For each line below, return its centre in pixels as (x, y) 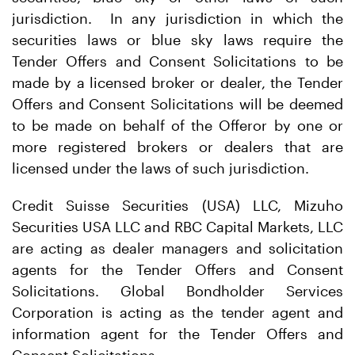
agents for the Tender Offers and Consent (177, 269)
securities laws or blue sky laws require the (177, 40)
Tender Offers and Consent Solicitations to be (177, 61)
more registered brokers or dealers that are (177, 147)
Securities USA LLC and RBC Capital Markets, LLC (177, 227)
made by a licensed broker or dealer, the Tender (177, 82)
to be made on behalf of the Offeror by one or (177, 125)
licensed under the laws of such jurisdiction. (160, 168)
